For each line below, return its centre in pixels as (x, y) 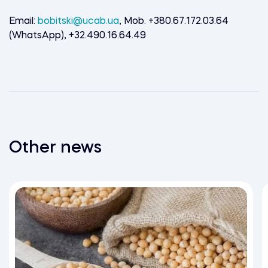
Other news (55, 148)
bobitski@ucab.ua (78, 21)
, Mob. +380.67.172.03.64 (174, 21)
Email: (23, 21)
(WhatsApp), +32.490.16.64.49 (77, 36)
